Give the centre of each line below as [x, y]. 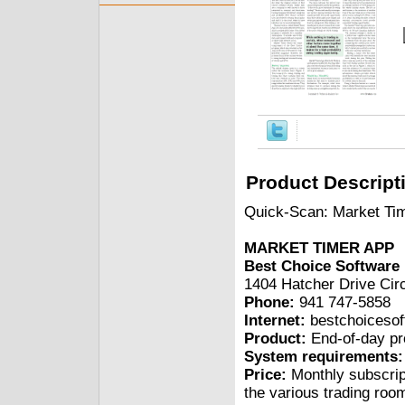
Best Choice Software [322, 266]
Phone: [269, 302]
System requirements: [324, 356]
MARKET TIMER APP [319, 248]
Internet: [275, 320]
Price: [265, 374]
